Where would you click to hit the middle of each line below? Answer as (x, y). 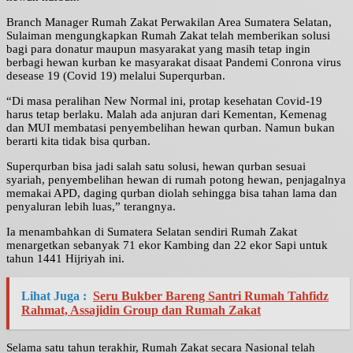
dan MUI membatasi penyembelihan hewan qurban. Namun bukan (171, 128)
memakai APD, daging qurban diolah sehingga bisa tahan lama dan (172, 193)
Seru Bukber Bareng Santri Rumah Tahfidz (211, 296)
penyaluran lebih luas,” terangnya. (91, 207)
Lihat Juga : (54, 296)
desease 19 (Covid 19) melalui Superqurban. (116, 76)
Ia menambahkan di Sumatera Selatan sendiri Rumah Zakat (152, 232)
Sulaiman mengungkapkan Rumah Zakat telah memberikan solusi (168, 36)
